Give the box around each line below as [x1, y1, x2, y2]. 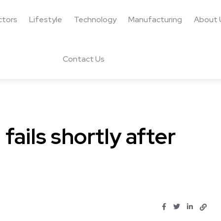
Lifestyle [29, 14, 62, 25]
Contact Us [62, 54, 105, 64]
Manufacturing [128, 14, 182, 25]
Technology [74, 14, 116, 25]
